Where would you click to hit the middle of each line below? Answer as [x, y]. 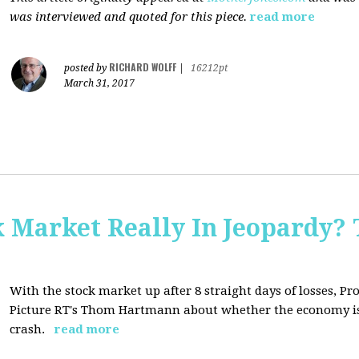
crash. [30, 329]
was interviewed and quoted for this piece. [128, 17]
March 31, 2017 [99, 83]
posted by [87, 68]
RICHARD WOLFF [143, 67]
